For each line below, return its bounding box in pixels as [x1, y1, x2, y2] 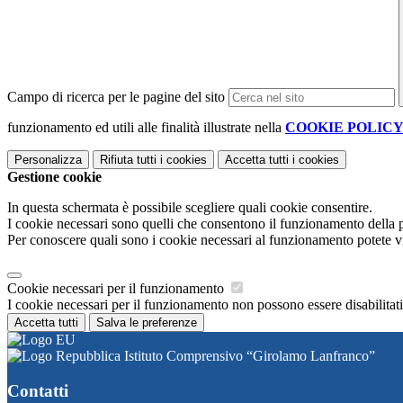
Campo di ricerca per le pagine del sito [7, 89, 225, 105]
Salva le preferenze [96, 316, 197, 330]
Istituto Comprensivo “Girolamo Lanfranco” [121, 348, 375, 364]
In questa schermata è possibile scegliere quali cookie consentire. [7, 200, 372, 216]
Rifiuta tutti [100, 153, 157, 167]
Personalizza [14, 153, 82, 167]
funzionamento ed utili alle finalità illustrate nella [7, 120, 285, 136]
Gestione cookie [7, 169, 102, 185]
